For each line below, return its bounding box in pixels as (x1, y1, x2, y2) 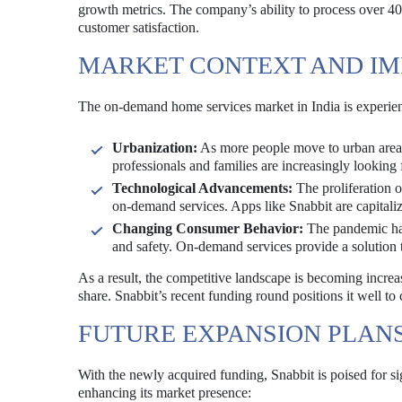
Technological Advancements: (112, 180, 293, 196)
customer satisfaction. (78, 20, 199, 35)
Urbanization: (112, 140, 197, 155)
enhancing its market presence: (78, 385, 251, 400)
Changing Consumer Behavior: (112, 221, 303, 236)
